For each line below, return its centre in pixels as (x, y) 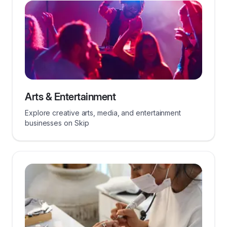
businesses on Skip (57, 123)
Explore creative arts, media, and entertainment (103, 113)
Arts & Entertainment (70, 97)
